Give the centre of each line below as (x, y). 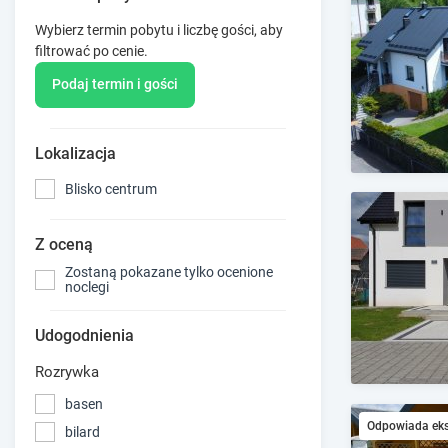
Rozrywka (67, 372)
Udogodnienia (84, 336)
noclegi (87, 287)
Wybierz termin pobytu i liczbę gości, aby (159, 29)
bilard (82, 431)
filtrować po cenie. (91, 50)
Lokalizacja (75, 154)
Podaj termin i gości (115, 84)
